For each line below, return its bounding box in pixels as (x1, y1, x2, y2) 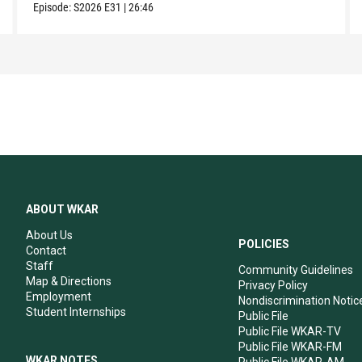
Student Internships (26, 305, 126, 318)
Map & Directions (26, 274, 112, 288)
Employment (26, 289, 91, 303)
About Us (26, 228, 73, 242)
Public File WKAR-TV (238, 324, 342, 338)
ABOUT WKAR (26, 202, 99, 216)
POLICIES (238, 237, 290, 250)
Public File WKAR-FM (238, 339, 343, 353)
